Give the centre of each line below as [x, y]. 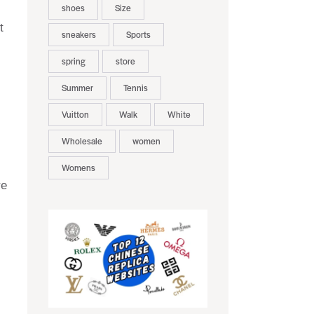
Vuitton [75, 115]
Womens [78, 168]
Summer [77, 88]
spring [73, 61]
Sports [138, 35]
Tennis [135, 88]
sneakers [78, 35]
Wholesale [82, 141]
